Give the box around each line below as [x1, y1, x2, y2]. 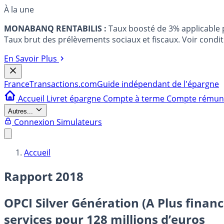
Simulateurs [56, 116, 102, 127]
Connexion [14, 116, 54, 127]
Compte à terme [103, 93, 166, 104]
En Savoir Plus [4, 53, 57, 64]
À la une [4, 4, 34, 15]
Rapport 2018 [4, 167, 83, 184]
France [4, 78, 29, 89]
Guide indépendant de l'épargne [97, 78, 219, 89]
